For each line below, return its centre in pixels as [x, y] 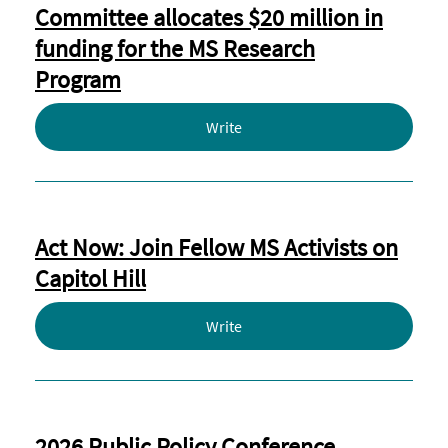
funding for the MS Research [175, 48]
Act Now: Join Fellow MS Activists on [216, 247]
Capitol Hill [90, 278]
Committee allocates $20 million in [209, 17]
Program [78, 79]
